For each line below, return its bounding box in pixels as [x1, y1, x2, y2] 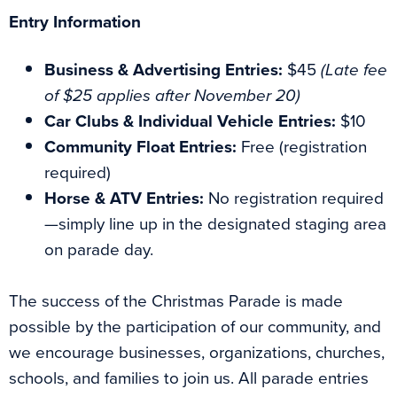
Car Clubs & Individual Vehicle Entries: [44, 108, 336, 135]
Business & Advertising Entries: [44, 57, 283, 83]
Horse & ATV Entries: [44, 185, 204, 212]
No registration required [204, 185, 384, 212]
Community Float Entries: [44, 134, 237, 160]
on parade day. [44, 237, 153, 263]
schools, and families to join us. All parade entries [9, 365, 369, 392]
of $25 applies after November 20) [44, 82, 300, 109]
